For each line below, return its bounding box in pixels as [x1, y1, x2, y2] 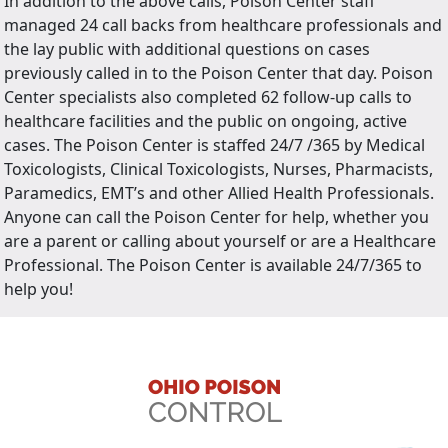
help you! [4, 278, 73, 301]
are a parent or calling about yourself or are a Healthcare [4, 230, 436, 253]
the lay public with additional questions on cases [4, 38, 370, 61]
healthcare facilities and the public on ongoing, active [4, 110, 407, 133]
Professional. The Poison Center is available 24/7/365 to [4, 254, 422, 277]
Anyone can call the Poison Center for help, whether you [4, 206, 429, 229]
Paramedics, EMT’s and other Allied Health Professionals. [4, 182, 434, 205]
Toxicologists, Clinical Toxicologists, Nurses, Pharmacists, [4, 158, 433, 181]
